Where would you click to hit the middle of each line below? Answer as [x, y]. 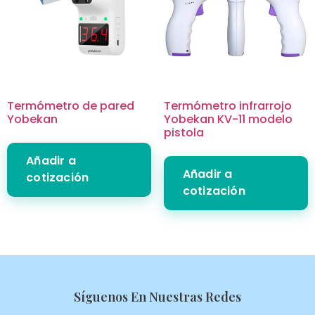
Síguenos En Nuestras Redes [157, 296]
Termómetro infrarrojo [227, 105]
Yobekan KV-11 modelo [228, 119]
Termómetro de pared [71, 105]
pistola [184, 132]
